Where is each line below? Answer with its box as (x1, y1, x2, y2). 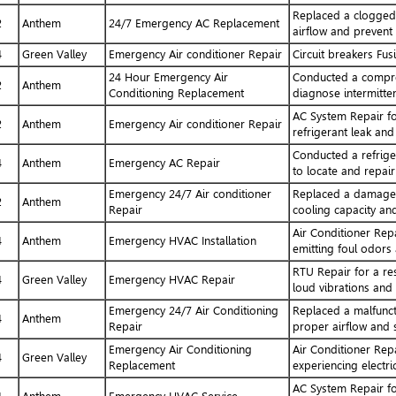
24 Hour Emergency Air (108, 70, 228, 84)
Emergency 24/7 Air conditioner (108, 187, 271, 201)
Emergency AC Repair (108, 156, 220, 170)
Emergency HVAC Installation (108, 233, 256, 247)
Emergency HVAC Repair (108, 272, 235, 286)
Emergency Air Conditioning (108, 342, 252, 356)
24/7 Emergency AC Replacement (108, 16, 279, 30)
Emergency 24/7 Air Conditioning (108, 303, 278, 317)
